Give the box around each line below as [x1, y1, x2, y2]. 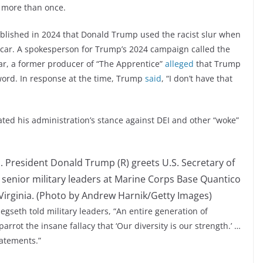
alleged [165, 58, 194, 70]
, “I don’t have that [161, 73, 232, 85]
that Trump [194, 58, 241, 70]
